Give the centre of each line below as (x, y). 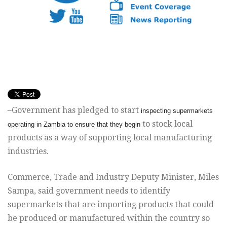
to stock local (167, 124)
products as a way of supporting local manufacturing (110, 138)
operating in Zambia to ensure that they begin (74, 125)
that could (194, 205)
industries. (28, 152)
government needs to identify (113, 191)
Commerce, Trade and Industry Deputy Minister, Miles (113, 177)
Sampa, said (31, 191)
